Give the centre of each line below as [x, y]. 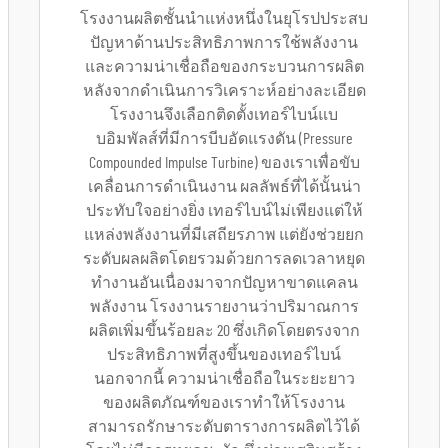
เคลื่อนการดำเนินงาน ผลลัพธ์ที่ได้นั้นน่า [224, 187]
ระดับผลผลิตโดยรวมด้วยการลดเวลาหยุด [224, 259]
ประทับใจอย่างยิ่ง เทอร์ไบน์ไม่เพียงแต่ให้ [224, 211]
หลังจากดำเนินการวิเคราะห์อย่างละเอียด [224, 91]
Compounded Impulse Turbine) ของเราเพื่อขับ [224, 163]
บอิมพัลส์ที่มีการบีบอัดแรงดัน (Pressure [224, 139]
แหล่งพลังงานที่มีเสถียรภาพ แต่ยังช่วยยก [224, 235]
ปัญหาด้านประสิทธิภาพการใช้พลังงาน [224, 43]
